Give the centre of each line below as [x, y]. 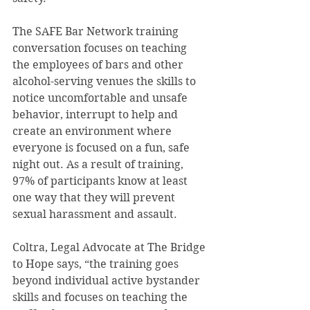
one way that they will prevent [95, 198]
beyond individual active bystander [108, 281]
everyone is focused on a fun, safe [102, 148]
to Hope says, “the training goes [97, 264]
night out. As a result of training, [99, 165]
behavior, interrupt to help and [97, 115]
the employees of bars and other [99, 65]
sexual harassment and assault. [96, 215]
